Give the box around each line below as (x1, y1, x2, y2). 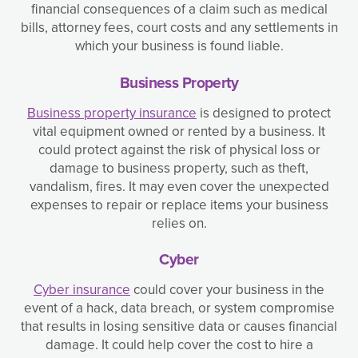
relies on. (151, 213, 207, 233)
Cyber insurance (34, 279, 130, 300)
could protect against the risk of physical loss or (38, 139, 320, 160)
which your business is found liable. (74, 36, 284, 57)
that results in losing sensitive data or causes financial (21, 316, 337, 336)
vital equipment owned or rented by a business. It (33, 121, 325, 141)
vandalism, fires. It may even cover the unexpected (29, 176, 329, 197)
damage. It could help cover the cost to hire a (45, 334, 313, 355)
